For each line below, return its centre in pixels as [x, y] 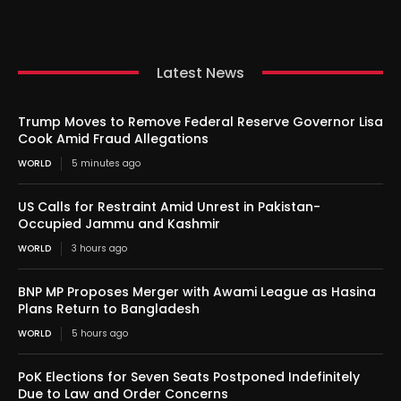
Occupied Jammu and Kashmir [119, 223]
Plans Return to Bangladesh [109, 308]
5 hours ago [100, 333]
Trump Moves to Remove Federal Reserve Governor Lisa [200, 121]
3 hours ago [99, 248]
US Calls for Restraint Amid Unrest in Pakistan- [169, 206]
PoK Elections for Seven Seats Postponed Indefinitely [189, 376]
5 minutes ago [106, 163]
